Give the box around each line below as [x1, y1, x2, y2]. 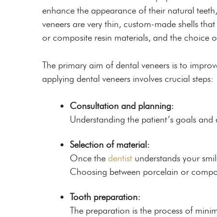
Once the [70, 153, 108, 164]
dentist [108, 153, 132, 164]
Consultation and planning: [70, 100, 174, 112]
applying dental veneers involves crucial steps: [42, 73, 214, 84]
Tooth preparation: [70, 191, 140, 203]
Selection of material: [70, 139, 150, 151]
